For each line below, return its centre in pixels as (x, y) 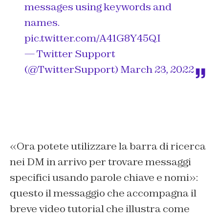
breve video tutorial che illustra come (100, 209)
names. (42, 23)
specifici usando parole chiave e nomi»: (104, 178)
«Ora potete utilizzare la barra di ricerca (108, 146)
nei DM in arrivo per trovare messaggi (100, 162)
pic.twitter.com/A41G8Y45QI (93, 38)
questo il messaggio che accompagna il (103, 193)
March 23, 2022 (157, 70)
